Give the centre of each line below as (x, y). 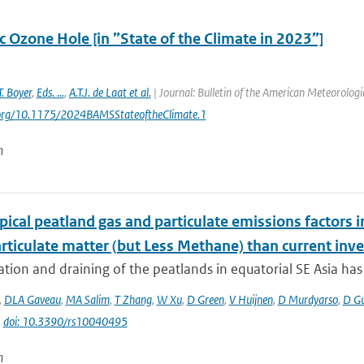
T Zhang (133, 299)
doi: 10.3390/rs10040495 (65, 321)
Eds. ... (50, 92)
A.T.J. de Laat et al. (110, 92)
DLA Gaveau (32, 299)
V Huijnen (251, 299)
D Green (205, 299)
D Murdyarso (308, 299)
